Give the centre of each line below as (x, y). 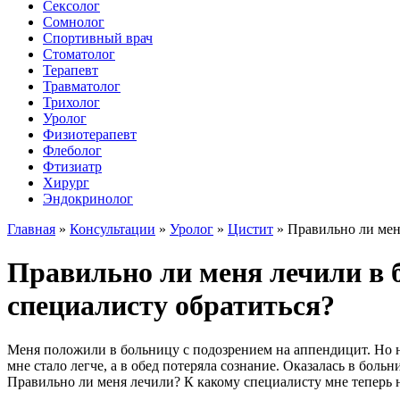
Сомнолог (74, 22)
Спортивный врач (98, 38)
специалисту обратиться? (171, 306)
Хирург (66, 183)
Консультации (112, 229)
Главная (31, 229)
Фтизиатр (72, 167)
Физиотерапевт (90, 134)
